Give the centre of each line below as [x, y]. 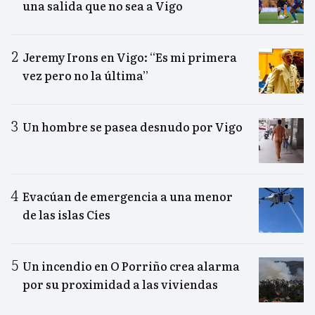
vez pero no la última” [85, 76]
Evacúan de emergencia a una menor [128, 197]
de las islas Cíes [66, 215]
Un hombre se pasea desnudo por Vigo [133, 127]
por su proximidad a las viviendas [120, 284]
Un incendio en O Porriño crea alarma [131, 266]
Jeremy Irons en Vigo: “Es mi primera [130, 57]
